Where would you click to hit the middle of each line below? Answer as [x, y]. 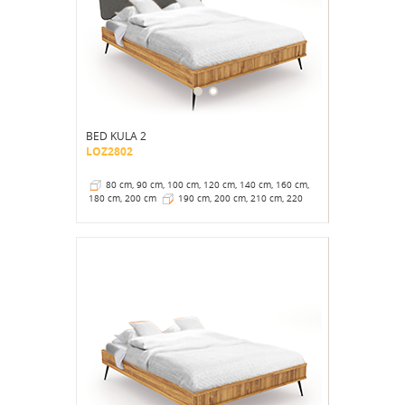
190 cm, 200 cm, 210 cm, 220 [240, 198]
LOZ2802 [109, 151]
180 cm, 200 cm [122, 198]
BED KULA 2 [116, 135]
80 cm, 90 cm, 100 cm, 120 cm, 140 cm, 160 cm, [207, 184]
